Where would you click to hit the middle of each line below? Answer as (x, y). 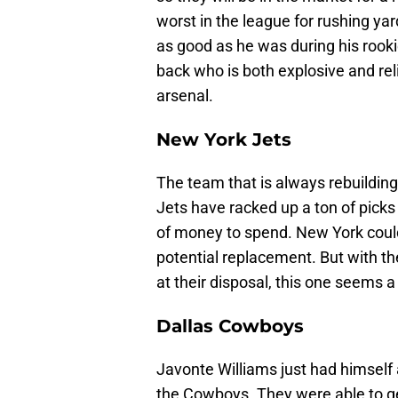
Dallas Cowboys (230, 326)
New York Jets (224, 140)
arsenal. (185, 96)
